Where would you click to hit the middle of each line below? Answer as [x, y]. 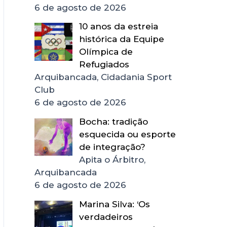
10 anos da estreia [118, 27]
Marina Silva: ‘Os [114, 204]
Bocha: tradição [113, 122]
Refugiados [104, 65]
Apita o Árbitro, [112, 160]
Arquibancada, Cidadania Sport [103, 77]
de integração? [112, 147]
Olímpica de [106, 52]
